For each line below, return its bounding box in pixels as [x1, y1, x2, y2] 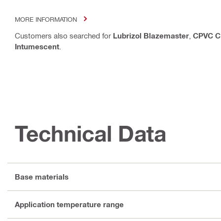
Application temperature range [15, 200, 124, 209]
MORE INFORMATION [15, 15, 77, 23]
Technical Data [15, 120, 166, 147]
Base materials [15, 172, 69, 182]
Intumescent [15, 41, 59, 51]
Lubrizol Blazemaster [113, 31, 189, 40]
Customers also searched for [15, 31, 113, 40]
